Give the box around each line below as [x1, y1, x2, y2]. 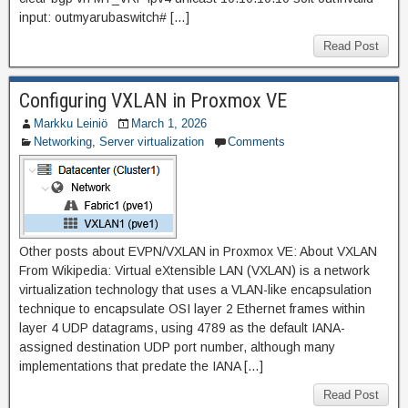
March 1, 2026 [131, 117, 207, 130]
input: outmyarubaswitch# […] [19, 10, 189, 25]
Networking [34, 135, 92, 148]
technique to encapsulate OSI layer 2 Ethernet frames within [19, 301, 365, 316]
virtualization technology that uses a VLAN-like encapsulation [19, 282, 372, 297]
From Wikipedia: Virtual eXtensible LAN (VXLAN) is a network [19, 263, 370, 278]
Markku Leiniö [34, 117, 107, 130]
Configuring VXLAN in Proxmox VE [19, 89, 287, 112]
